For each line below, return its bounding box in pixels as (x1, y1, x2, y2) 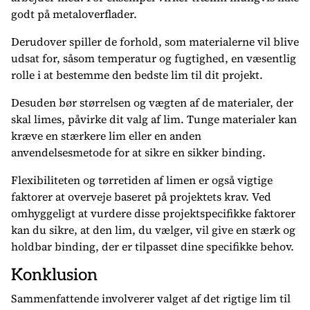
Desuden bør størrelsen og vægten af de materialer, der (11, 95, 293, 110)
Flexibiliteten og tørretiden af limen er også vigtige (11, 172, 273, 188)
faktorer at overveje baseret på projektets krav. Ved (11, 189, 271, 204)
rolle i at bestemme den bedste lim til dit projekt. (11, 67, 263, 82)
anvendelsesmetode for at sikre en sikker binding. (11, 145, 266, 160)
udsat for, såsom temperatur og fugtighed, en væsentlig (11, 51, 296, 66)
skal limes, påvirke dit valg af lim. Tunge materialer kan (11, 111, 297, 127)
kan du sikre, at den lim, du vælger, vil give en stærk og (11, 222, 295, 237)
